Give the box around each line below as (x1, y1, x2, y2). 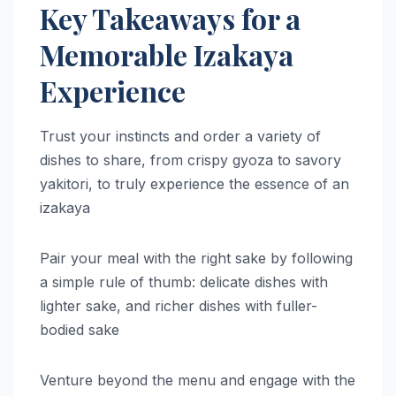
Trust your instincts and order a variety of (40, 126, 321, 145)
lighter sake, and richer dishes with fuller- (40, 296, 317, 315)
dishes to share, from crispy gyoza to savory (40, 150, 341, 169)
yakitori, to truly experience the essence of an (40, 174, 349, 193)
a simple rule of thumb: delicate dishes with (40, 272, 328, 291)
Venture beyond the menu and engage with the (40, 370, 355, 389)
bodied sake (40, 320, 119, 339)
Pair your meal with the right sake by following (40, 248, 353, 267)
